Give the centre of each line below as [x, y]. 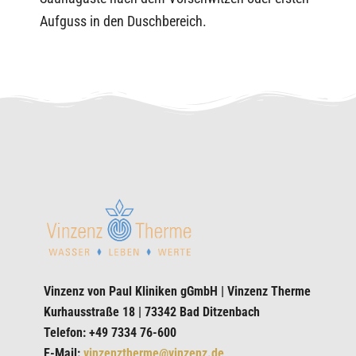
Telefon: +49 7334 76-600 [110, 332]
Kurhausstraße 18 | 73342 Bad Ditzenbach [151, 311]
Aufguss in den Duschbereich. [123, 21]
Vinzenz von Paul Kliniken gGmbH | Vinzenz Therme [177, 291]
